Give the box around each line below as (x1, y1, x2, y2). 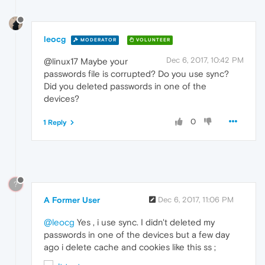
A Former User (44, 195, 100, 205)
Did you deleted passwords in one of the (44, 81, 206, 92)
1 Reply (43, 118, 67, 127)
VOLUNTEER (134, 37, 170, 43)
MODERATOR (79, 37, 117, 43)
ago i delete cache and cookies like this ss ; (44, 242, 216, 253)
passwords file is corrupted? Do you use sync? (44, 69, 229, 79)
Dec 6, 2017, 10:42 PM (166, 56, 244, 65)
